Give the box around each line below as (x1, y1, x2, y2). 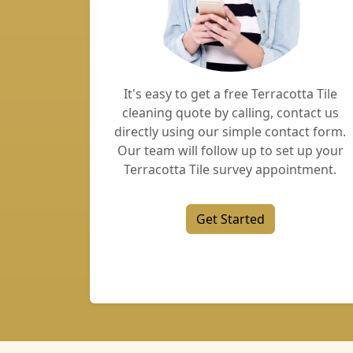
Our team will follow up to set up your (117, 142, 344, 159)
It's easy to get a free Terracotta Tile (123, 85, 337, 102)
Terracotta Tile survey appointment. (124, 161, 336, 178)
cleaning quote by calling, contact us (121, 104, 339, 121)
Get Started (195, 210, 265, 228)
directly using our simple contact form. (114, 123, 346, 140)
